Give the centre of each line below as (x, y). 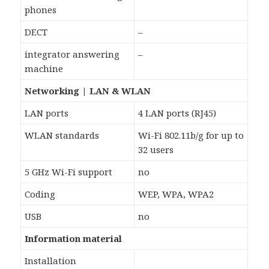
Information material (74, 238)
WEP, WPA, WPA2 (176, 194)
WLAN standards (62, 135)
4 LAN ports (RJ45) (177, 113)
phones (41, 9)
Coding (40, 194)
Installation (51, 260)
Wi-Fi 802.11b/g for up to (191, 135)
